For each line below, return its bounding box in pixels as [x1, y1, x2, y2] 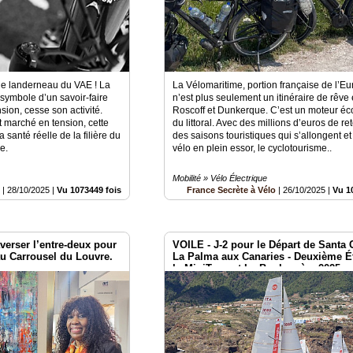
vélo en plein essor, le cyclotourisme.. [173, 142, 333, 154]
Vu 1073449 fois [57, 184, 122, 195]
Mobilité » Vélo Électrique [173, 173, 268, 183]
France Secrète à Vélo [187, 184, 277, 195]
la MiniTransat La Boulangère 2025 [173, 262, 341, 274]
